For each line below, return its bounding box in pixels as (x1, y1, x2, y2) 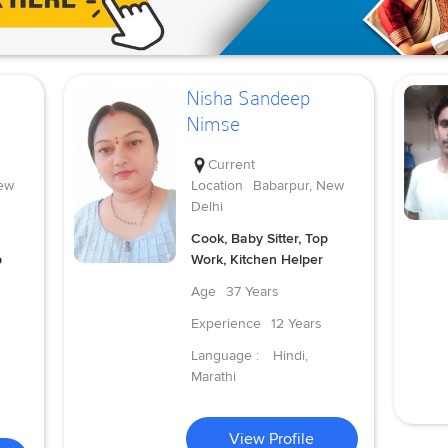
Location (190, 176, 243, 194)
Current (207, 155, 255, 173)
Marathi (190, 367, 236, 385)
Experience (190, 314, 261, 332)
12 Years (270, 314, 322, 332)
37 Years (225, 282, 279, 300)
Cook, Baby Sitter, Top (190, 229, 328, 247)
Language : (190, 346, 263, 364)
